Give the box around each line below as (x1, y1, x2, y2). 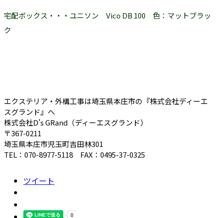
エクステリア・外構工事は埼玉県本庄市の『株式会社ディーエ (4, 95, 208, 106)
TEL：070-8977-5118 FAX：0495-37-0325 (4, 149, 145, 160)
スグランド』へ (4, 106, 55, 117)
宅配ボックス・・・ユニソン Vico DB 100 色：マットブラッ (4, 10, 211, 20)
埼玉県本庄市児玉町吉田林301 (4, 138, 103, 149)
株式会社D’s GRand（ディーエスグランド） (4, 117, 147, 127)
